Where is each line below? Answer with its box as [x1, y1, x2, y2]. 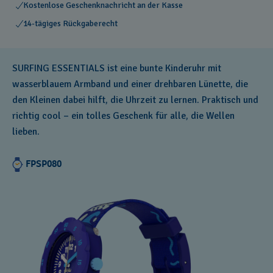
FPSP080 [26, 158, 62, 170]
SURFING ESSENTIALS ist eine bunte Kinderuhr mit [12, 62, 221, 74]
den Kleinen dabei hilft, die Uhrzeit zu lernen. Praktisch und [12, 94, 258, 106]
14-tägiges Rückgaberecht [23, 18, 118, 29]
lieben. [12, 126, 40, 138]
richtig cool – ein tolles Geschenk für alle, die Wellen [12, 110, 235, 122]
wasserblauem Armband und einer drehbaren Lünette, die [12, 78, 248, 90]
